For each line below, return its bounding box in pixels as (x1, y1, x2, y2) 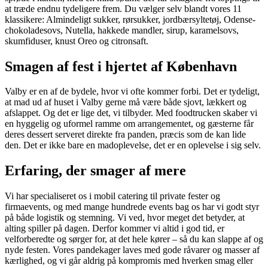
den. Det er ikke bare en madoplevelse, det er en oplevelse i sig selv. (5, 140, 261, 151)
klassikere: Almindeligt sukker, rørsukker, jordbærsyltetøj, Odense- (5, 14, 255, 25)
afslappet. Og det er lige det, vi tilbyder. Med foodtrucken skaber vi (5, 108, 257, 118)
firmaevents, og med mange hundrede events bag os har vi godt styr (5, 202, 259, 212)
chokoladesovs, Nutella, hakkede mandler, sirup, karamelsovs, (5, 25, 239, 35)
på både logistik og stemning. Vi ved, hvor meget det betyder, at (5, 212, 245, 223)
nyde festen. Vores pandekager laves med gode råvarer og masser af (5, 245, 260, 255)
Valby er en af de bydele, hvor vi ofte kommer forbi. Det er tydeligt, (5, 86, 260, 97)
